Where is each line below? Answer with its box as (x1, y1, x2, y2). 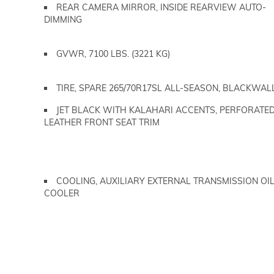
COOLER (44, 188, 80, 199)
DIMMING (44, 14, 82, 25)
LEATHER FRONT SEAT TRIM (44, 117, 160, 128)
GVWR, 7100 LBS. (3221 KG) (56, 48, 170, 59)
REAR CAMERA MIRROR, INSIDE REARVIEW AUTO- (56, 2, 266, 13)
